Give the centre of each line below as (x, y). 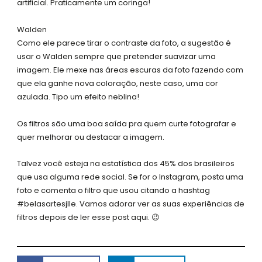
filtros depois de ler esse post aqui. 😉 (89, 218)
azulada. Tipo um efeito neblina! (78, 96)
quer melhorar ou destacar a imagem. (91, 137)
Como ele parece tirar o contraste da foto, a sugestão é (124, 43)
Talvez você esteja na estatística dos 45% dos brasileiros (126, 164)
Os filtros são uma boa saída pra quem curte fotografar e (127, 123)
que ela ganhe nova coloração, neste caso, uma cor (118, 83)
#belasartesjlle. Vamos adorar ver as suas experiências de (131, 204)
